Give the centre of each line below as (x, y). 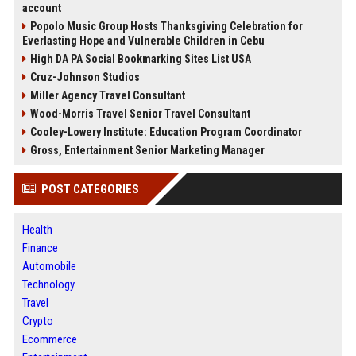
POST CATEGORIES (90, 190)
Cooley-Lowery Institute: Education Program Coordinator (166, 132)
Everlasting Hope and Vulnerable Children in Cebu (143, 41)
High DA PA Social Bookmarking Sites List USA (140, 59)
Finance (40, 248)
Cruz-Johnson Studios (85, 77)
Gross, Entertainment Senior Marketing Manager (147, 151)
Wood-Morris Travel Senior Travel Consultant (140, 114)
